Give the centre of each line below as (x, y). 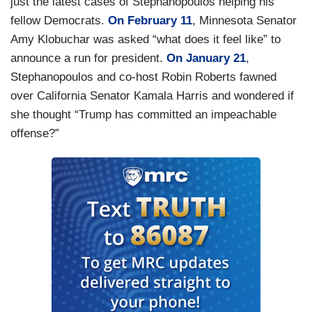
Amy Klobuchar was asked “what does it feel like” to (146, 40)
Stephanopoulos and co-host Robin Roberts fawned (143, 77)
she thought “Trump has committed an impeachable (143, 115)
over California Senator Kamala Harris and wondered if (152, 96)
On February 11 (150, 21)
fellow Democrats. (59, 21)
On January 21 (206, 58)
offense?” (35, 134)
